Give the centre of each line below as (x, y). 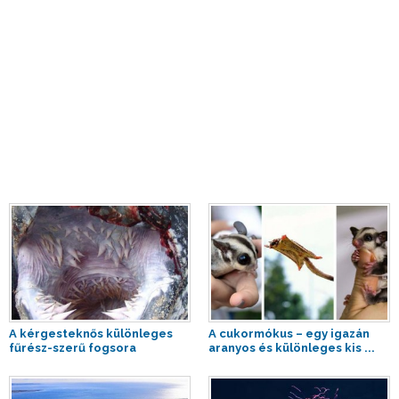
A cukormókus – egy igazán (289, 333)
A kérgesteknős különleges (91, 333)
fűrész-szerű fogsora (73, 347)
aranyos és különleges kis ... (292, 347)
